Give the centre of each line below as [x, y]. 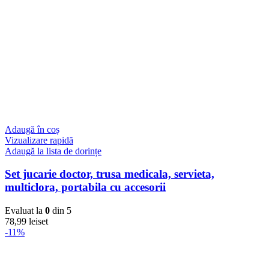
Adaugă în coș [32, 129]
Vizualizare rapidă [39, 140]
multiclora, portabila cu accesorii [85, 187]
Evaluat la [25, 211]
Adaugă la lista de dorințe [53, 151]
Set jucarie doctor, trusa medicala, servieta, [110, 174]
